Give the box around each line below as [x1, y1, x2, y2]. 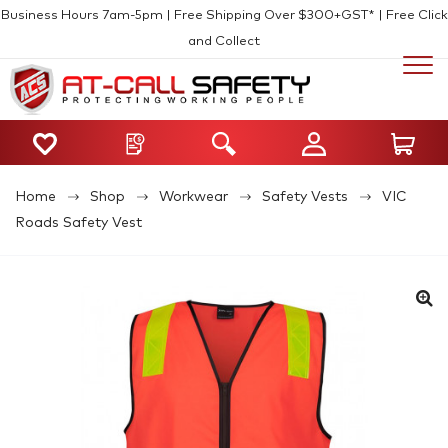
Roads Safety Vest [15, 215, 142, 230]
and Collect [188, 35, 260, 48]
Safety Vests [262, 189, 348, 204]
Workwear [159, 189, 228, 204]
